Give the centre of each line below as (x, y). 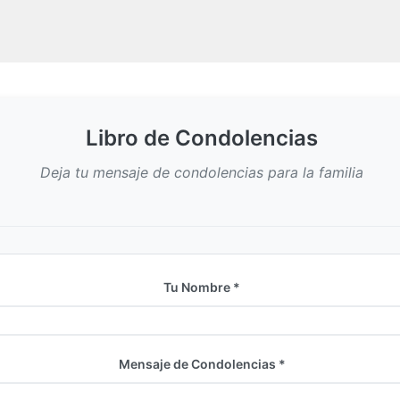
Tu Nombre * (202, 287)
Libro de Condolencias (202, 137)
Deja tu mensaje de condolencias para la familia (202, 172)
